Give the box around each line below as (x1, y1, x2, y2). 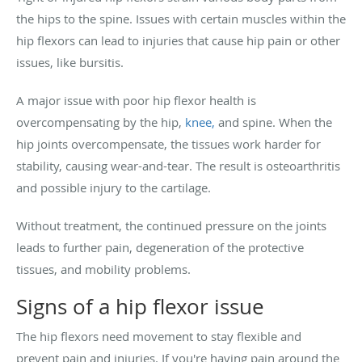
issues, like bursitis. (16, 53, 124, 70)
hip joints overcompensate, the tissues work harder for (16, 135, 321, 152)
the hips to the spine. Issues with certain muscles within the (16, 10, 346, 27)
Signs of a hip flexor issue (16, 292, 264, 321)
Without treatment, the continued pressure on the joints (16, 217, 326, 234)
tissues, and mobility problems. (16, 260, 191, 277)
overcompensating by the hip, (16, 113, 185, 130)
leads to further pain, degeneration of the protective (16, 238, 304, 255)
